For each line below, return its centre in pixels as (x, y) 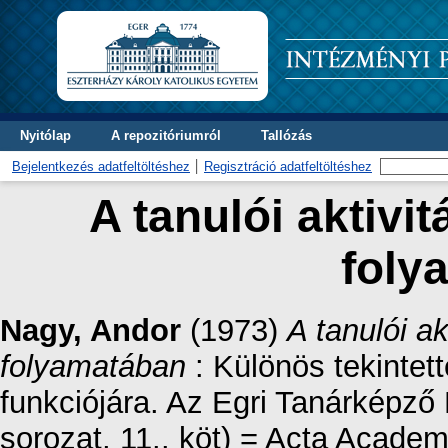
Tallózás (286, 135)
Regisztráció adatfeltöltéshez (288, 166)
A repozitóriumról (166, 135)
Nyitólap (45, 135)
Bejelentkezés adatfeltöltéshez (101, 166)
